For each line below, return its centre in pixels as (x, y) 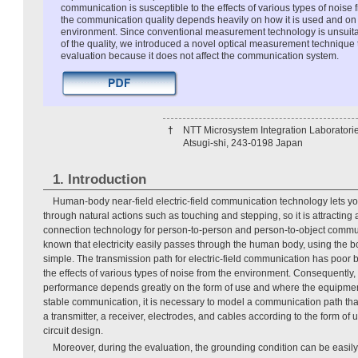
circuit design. (73, 331)
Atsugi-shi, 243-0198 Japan (243, 143)
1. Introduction (99, 180)
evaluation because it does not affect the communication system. (200, 56)
